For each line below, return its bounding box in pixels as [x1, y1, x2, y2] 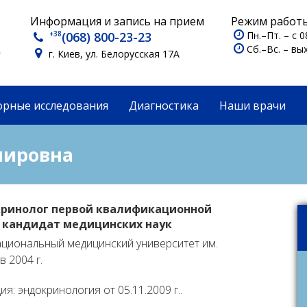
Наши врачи [219, 98, 286, 114]
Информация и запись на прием [30, 14, 204, 29]
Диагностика [129, 98, 199, 114]
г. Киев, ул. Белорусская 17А [46, 47, 180, 60]
